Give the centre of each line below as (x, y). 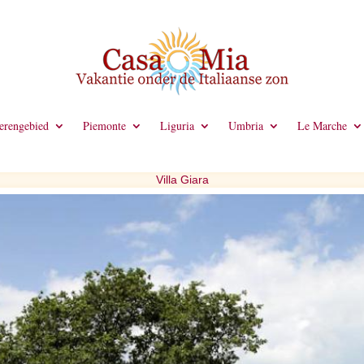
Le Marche (322, 126)
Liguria (177, 126)
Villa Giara (182, 180)
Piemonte (104, 126)
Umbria (245, 126)
